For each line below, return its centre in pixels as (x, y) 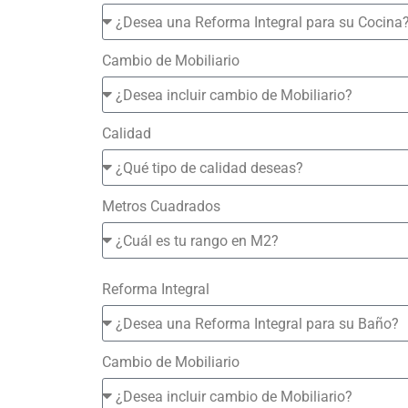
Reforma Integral (156, 289)
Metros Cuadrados (161, 206)
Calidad (127, 133)
